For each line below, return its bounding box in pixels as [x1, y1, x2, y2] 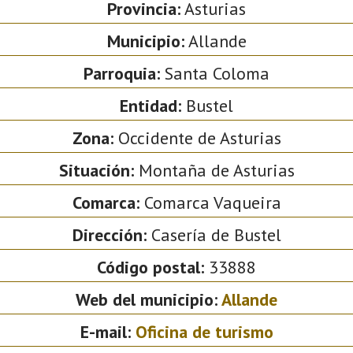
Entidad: [120, 94, 181, 117]
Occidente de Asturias [113, 126, 281, 149]
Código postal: [97, 255, 204, 278]
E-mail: [80, 320, 136, 343]
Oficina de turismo [135, 320, 273, 343]
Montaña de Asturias [133, 158, 295, 181]
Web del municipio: [76, 288, 221, 310]
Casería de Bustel [146, 223, 281, 246]
